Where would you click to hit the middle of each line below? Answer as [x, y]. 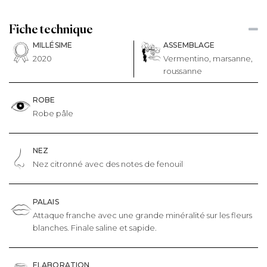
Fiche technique [51, 29]
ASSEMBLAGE [189, 45]
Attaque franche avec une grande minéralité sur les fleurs [142, 215]
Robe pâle [53, 113]
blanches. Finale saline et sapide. [95, 227]
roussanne [183, 71]
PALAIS [46, 201]
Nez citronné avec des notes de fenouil [108, 164]
